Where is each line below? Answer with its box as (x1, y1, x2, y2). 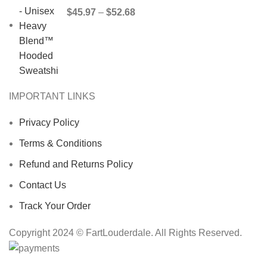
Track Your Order (19, 200, 91, 211)
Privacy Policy (19, 117, 79, 128)
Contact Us (19, 179, 66, 190)
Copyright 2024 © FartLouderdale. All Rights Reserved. (9, 227, 242, 238)
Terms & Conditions (19, 138, 102, 148)
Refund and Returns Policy (19, 159, 133, 169)
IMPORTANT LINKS (9, 91, 95, 101)
